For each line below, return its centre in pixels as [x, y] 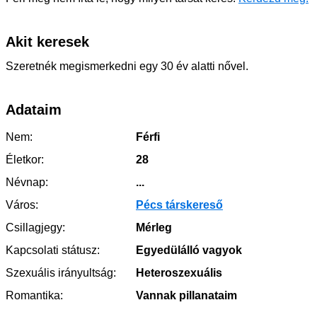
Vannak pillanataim [185, 295]
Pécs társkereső [179, 204]
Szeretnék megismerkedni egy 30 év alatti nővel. [127, 66]
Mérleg [152, 227]
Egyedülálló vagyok [188, 250]
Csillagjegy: [35, 227]
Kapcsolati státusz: [53, 250]
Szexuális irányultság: [61, 272]
